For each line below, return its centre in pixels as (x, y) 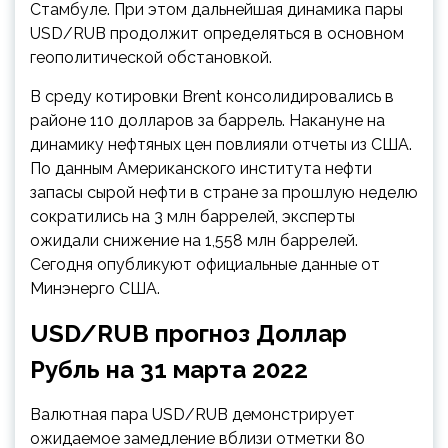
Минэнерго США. (95, 288)
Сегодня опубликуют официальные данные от (205, 264)
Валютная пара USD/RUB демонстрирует (192, 414)
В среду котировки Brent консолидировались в (212, 96)
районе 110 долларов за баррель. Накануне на (207, 120)
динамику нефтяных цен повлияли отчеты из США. (221, 144)
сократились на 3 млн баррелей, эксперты (192, 216)
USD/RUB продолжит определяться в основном (217, 33)
